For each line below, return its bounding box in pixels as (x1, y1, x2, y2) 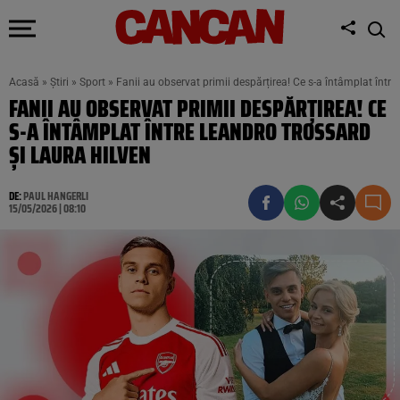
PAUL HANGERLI (23, 187, 88, 205)
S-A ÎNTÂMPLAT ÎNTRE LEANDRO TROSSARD (9, 113, 371, 150)
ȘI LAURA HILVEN (9, 137, 151, 173)
